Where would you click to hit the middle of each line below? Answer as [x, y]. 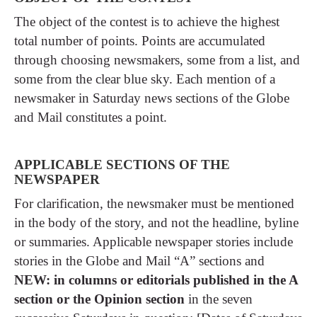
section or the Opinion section [99, 299]
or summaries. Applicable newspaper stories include [154, 241]
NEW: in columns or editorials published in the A [156, 279]
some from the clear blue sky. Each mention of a [145, 79]
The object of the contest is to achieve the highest [147, 21]
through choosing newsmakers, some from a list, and [157, 59]
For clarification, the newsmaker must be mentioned [154, 203]
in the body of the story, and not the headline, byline [156, 222]
